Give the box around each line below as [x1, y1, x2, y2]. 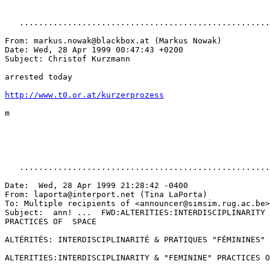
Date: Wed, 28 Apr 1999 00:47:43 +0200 [5, 45, 183, 54]
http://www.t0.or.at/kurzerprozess [5, 90, 164, 99]
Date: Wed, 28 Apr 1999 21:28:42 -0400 [5, 181, 188, 190]
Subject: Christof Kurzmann [5, 54, 130, 63]
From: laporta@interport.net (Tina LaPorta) [5, 190, 207, 199]
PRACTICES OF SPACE [5, 217, 96, 226]
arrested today [5, 72, 72, 81]
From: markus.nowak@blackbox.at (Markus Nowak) [5, 36, 222, 45]
